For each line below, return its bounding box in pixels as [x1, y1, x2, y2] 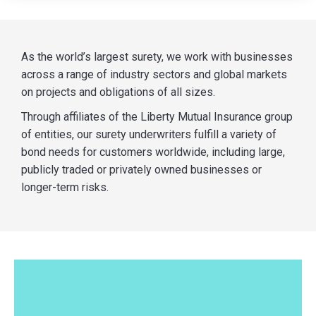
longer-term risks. [21, 180, 109, 194]
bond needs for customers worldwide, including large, [21, 145, 285, 159]
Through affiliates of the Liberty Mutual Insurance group [21, 109, 293, 123]
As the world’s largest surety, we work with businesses [21, 49, 293, 63]
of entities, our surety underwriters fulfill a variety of [21, 127, 276, 141]
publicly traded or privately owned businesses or [21, 162, 262, 176]
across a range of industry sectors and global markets [21, 67, 287, 81]
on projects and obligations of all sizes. [21, 85, 215, 99]
